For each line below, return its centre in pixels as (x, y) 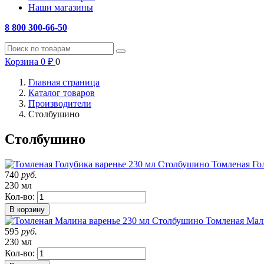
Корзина (22, 62)
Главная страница (64, 82)
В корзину (27, 209)
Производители (60, 103)
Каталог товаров (62, 93)
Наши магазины (61, 7)
